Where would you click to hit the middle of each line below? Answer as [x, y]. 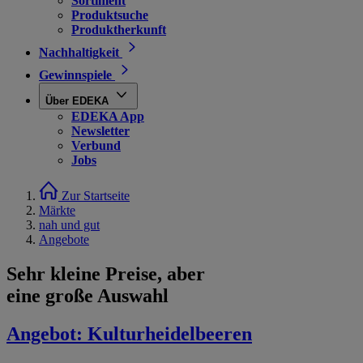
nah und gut [69, 225]
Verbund [96, 145]
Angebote [64, 239]
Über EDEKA [77, 101]
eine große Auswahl [88, 295]
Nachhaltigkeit [79, 52]
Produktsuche [110, 15]
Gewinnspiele [75, 75]
